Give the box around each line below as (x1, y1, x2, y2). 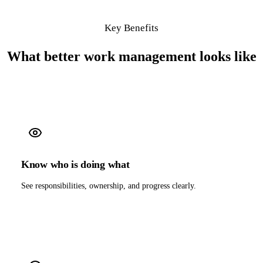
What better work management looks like (6, 48, 257, 64)
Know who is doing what (21, 158, 130, 170)
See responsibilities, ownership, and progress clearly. (21, 181, 196, 190)
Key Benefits (104, 22, 159, 33)
